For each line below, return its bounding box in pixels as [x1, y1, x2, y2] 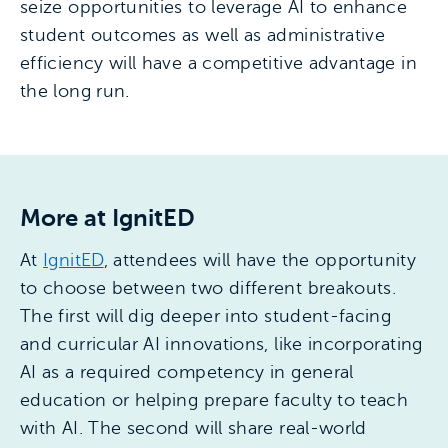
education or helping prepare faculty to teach [20, 389, 409, 410]
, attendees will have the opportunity [103, 249, 416, 270]
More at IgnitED [20, 203, 195, 232]
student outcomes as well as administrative [20, 24, 386, 45]
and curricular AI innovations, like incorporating [20, 333, 423, 354]
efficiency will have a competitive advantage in [20, 52, 417, 73]
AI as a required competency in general [20, 361, 354, 382]
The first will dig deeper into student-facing [20, 305, 392, 326]
